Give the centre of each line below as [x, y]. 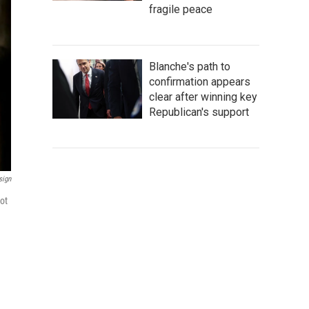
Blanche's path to [190, 67]
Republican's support [199, 112]
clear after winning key [203, 97]
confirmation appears [200, 82]
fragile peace [181, 9]
